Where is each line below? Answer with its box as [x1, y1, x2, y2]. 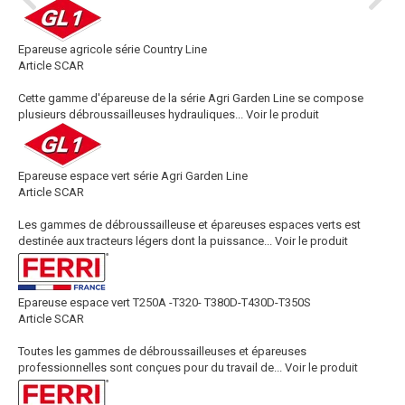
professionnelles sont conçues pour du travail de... [18, 361, 282, 374]
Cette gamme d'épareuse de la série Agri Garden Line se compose [18, 91, 363, 105]
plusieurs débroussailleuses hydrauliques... [18, 108, 243, 121]
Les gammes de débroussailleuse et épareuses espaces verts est [18, 218, 361, 231]
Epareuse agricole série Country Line [18, 42, 207, 56]
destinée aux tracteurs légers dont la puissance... [18, 234, 272, 248]
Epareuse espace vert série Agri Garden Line [18, 169, 248, 183]
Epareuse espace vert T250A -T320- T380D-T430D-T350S [18, 296, 311, 309]
